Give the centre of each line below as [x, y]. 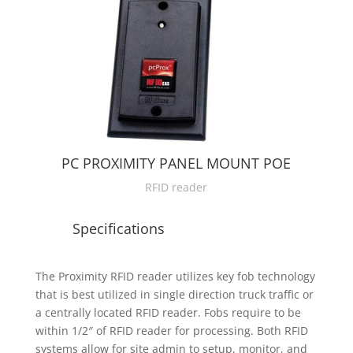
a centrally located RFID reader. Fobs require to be [168, 312]
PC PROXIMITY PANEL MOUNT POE [176, 163]
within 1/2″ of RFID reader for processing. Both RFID [171, 330]
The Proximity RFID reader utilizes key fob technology [175, 276]
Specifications [118, 228]
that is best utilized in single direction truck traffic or [174, 294]
